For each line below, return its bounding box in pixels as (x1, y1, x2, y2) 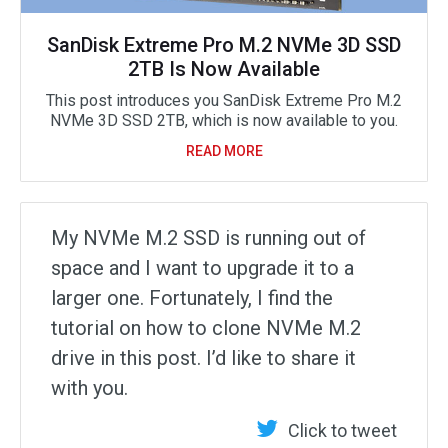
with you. (51, 375, 128, 400)
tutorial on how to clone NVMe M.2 (51, 315, 361, 340)
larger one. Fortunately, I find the (51, 285, 333, 310)
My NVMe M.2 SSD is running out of (51, 225, 366, 250)
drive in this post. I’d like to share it (51, 345, 356, 370)
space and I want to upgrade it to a (51, 255, 354, 280)
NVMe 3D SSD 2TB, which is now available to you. (50, 110, 398, 130)
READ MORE (185, 142, 263, 159)
